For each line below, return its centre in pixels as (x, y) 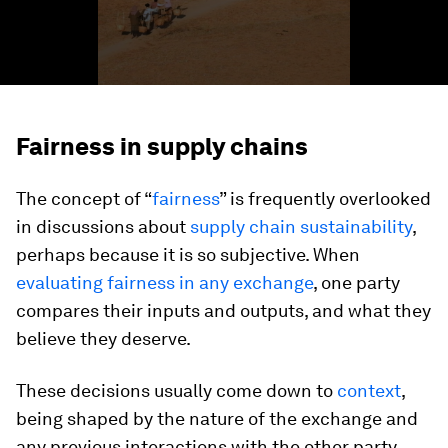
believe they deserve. (103, 338)
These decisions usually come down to (176, 390)
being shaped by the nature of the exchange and (217, 418)
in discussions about (103, 226)
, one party (356, 282)
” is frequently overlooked (325, 198)
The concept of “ (84, 198)
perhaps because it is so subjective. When (188, 254)
